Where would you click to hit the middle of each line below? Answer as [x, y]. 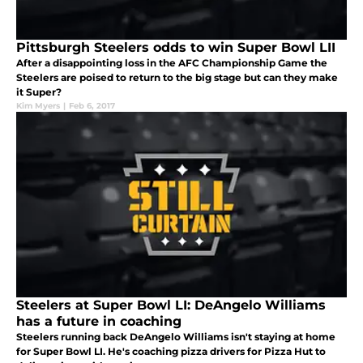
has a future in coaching [99, 321]
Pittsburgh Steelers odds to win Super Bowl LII [176, 47]
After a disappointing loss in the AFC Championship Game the [172, 62]
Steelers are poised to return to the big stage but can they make [177, 77]
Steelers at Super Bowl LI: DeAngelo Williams [171, 305]
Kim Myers [38, 105]
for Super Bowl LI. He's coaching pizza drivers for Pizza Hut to [171, 351]
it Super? [39, 92]
